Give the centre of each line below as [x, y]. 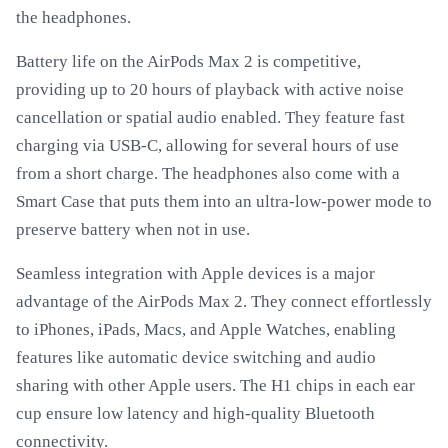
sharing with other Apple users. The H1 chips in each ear [215, 385]
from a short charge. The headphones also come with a [208, 173]
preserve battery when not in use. [133, 229]
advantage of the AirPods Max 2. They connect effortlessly [224, 301]
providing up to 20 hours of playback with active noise [210, 89]
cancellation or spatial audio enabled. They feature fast [210, 117]
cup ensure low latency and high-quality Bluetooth [195, 413]
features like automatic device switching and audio [196, 357]
